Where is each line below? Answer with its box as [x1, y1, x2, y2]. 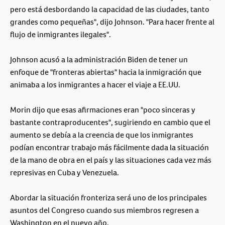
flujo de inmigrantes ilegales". [10, 29, 111, 40]
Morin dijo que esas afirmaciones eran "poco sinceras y [10, 104, 195, 115]
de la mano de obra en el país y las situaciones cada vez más [10, 154, 211, 165]
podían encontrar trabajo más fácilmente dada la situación [10, 142, 209, 153]
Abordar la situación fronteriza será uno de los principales [10, 192, 207, 203]
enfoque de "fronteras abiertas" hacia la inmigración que [10, 66, 201, 77]
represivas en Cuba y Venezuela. [10, 167, 119, 178]
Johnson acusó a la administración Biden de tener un [10, 54, 188, 65]
